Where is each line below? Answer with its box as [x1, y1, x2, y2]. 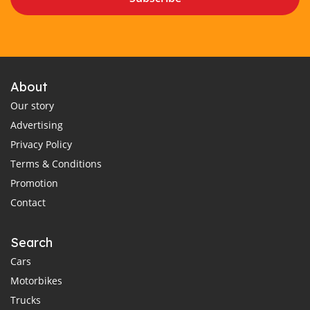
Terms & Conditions [10, 157, 102, 171]
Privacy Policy [10, 138, 72, 152]
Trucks [10, 293, 41, 307]
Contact [10, 196, 46, 210]
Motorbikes [10, 274, 62, 288]
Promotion [10, 176, 58, 190]
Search [10, 235, 53, 251]
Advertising [10, 118, 63, 132]
